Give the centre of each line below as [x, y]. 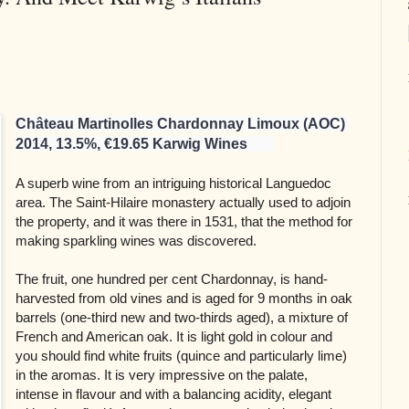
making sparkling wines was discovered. [136, 241]
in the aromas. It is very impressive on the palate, [162, 375]
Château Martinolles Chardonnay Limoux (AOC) [181, 124]
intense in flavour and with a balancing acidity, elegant [174, 394]
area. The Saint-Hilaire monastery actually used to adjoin [184, 203]
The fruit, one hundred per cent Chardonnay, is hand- [172, 279]
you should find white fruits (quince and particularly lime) [182, 356]
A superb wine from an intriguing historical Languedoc [174, 184]
